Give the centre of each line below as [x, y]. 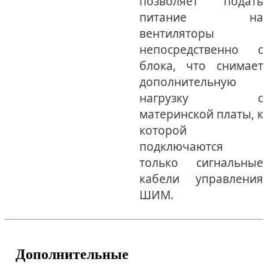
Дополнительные [72, 254]
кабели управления [201, 178]
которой [163, 130]
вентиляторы [176, 33]
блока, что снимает [201, 65]
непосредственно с [201, 49]
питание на [201, 17]
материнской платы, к [201, 114]
